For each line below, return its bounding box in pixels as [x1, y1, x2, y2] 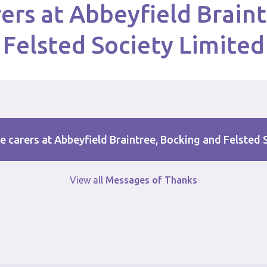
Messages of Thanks [105, 175, 197, 185]
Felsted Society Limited [2, 32, 265, 58]
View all [70, 175, 105, 185]
